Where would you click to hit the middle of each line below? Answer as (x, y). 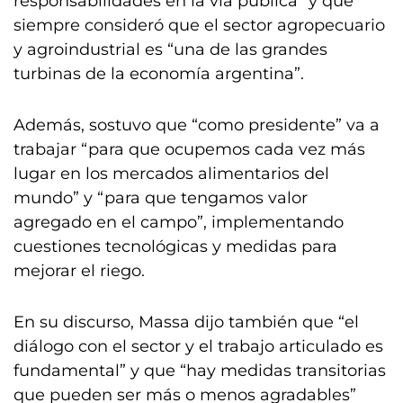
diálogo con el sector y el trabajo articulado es (198, 346)
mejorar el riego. (79, 271)
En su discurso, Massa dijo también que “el (186, 322)
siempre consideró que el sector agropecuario (199, 25)
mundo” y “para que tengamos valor (161, 198)
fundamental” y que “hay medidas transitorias (200, 371)
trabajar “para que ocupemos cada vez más (189, 149)
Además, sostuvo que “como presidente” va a (197, 125)
